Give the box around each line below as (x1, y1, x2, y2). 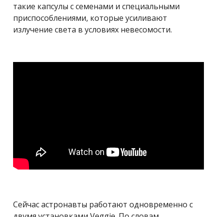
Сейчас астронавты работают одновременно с (13, 199, 193, 210)
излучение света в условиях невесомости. (13, 24, 172, 35)
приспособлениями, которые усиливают (13, 12, 167, 23)
